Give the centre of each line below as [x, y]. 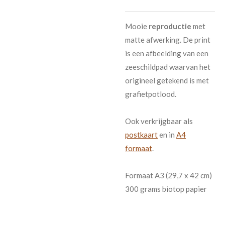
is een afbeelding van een [167, 53]
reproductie [170, 26]
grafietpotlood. [151, 94]
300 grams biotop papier [166, 189]
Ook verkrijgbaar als [159, 121]
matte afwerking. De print [168, 40]
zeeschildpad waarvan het [168, 67]
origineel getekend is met [167, 81]
